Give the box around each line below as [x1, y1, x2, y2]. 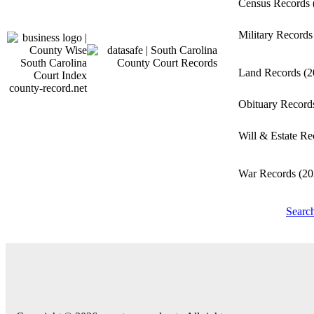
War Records [238, 168, 299, 179]
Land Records [238, 67, 303, 78]
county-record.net [9, 82, 87, 94]
